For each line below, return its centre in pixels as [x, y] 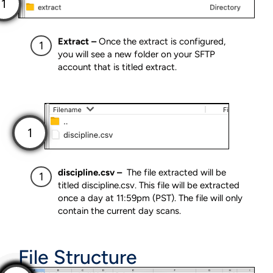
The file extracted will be [175, 173]
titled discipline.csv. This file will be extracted [149, 186]
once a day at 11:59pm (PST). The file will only [150, 198]
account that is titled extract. [117, 67]
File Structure [78, 257]
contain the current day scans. [119, 211]
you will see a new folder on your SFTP [136, 55]
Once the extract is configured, [162, 42]
